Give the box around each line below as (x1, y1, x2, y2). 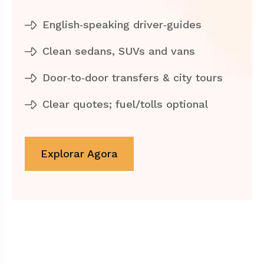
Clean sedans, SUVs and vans (42, 45, 195, 57)
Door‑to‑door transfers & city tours (42, 71, 223, 84)
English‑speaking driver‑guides (42, 18, 202, 31)
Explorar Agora (40, 147, 118, 160)
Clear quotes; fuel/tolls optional (42, 98, 208, 110)
